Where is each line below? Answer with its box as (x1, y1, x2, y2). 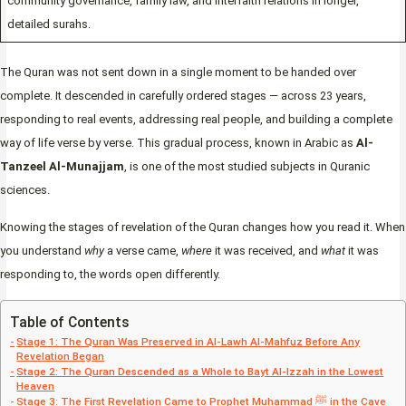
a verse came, (104, 243, 181, 257)
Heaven (16, 379, 55, 392)
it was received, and (212, 243, 321, 257)
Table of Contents (10, 314, 130, 331)
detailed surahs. (6, 17, 91, 32)
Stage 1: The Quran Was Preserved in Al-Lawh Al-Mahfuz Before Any (16, 334, 361, 348)
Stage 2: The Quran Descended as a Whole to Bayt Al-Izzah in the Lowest (16, 364, 384, 378)
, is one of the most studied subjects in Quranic (124, 159, 370, 173)
